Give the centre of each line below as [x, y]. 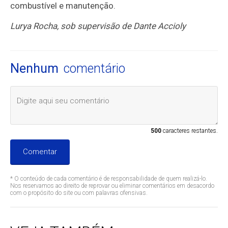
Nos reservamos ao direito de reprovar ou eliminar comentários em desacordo [112, 186]
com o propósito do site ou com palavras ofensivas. [79, 193]
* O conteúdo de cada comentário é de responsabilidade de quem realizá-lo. [109, 179]
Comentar [40, 152]
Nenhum [35, 69]
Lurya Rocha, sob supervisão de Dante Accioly [98, 26]
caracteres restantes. [189, 131]
